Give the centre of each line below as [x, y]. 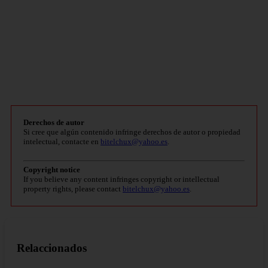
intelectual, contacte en [62, 142]
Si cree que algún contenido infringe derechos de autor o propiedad [132, 132]
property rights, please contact [73, 189]
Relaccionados [52, 248]
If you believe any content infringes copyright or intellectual [121, 179]
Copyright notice [52, 170]
